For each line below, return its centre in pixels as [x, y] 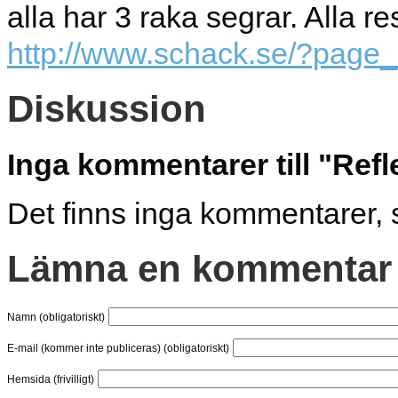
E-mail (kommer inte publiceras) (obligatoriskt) [118, 347]
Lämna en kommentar [199, 269]
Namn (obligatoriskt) [56, 316]
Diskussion [107, 108]
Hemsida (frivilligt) [51, 378]
